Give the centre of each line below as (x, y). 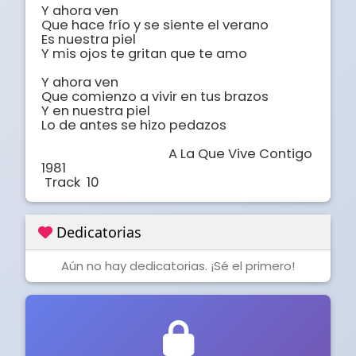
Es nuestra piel (89, 40)
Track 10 (72, 183)
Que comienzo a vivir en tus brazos (155, 97)
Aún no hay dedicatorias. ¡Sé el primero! (178, 266)
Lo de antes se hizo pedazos (134, 126)
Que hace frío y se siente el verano (155, 25)
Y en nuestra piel (96, 111)
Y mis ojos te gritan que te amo (144, 54)
